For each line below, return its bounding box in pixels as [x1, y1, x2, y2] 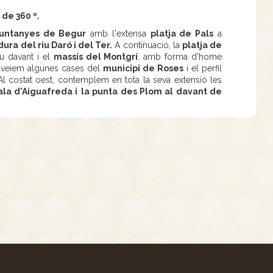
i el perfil [183, 63, 222, 73]
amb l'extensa [86, 29, 151, 38]
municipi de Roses [102, 63, 183, 73]
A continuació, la [112, 40, 182, 50]
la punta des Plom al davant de [80, 87, 222, 96]
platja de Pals [150, 29, 214, 38]
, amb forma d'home [138, 52, 222, 62]
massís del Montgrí [53, 52, 138, 62]
